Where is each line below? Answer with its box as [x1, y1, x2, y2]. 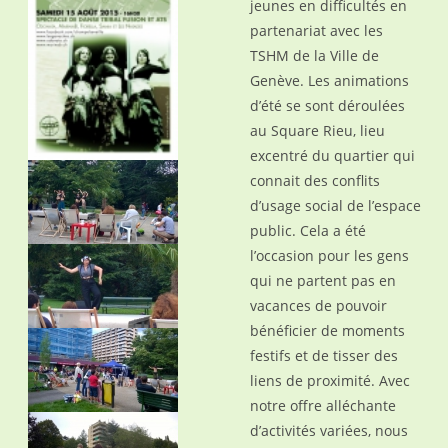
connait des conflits [249, 171, 380, 190]
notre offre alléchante [249, 396, 396, 415]
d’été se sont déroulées [249, 96, 405, 115]
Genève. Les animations [249, 71, 409, 90]
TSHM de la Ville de [249, 46, 379, 65]
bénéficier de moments [249, 321, 405, 340]
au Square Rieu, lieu [249, 121, 385, 140]
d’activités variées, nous [249, 421, 408, 440]
